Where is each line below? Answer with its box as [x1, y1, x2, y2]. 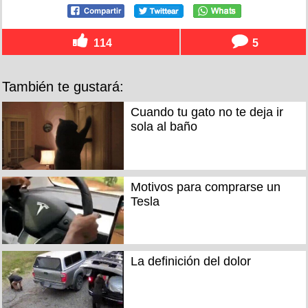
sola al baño [130, 120, 197, 134]
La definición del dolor [130, 254, 251, 269]
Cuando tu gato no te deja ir [130, 105, 283, 120]
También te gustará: [2, 79, 124, 95]
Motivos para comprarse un [130, 179, 280, 194]
